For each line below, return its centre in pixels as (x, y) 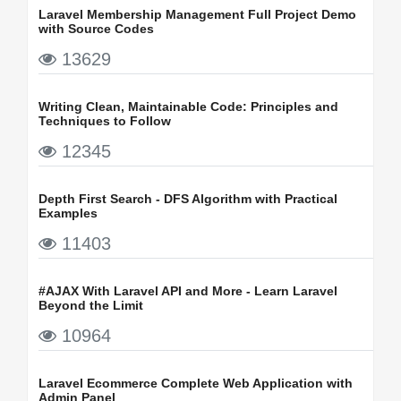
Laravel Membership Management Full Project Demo (197, 14)
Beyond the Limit (91, 305)
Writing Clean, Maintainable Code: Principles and (188, 106)
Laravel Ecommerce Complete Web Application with (196, 383)
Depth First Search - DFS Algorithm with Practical (188, 198)
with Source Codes (96, 28)
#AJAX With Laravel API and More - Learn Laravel (188, 290)
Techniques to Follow (105, 120)
